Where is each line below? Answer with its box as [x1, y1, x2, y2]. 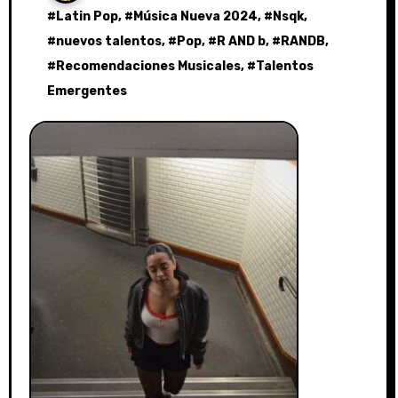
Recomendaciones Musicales [55, 59, 241, 74]
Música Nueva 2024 [132, 9, 258, 24]
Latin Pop [55, 9, 118, 24]
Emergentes [46, 84, 127, 99]
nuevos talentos [55, 34, 162, 49]
